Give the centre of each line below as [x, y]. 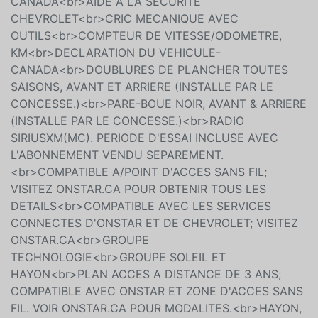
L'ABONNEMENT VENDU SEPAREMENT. [117, 154]
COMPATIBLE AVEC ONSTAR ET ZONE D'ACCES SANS [157, 291]
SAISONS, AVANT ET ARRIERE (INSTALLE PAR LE [142, 86]
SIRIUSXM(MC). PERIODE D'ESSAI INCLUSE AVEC [144, 137]
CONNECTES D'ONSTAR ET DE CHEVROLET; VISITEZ [154, 223]
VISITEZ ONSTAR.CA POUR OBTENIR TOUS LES [138, 188]
